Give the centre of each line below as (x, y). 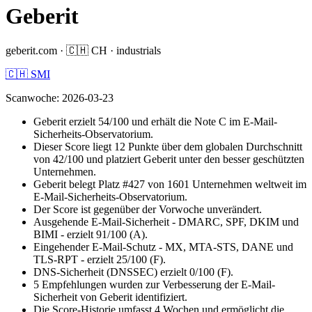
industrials (139, 50)
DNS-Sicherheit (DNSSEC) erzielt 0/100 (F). (133, 272)
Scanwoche (31, 97)
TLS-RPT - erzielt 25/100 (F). (100, 259)
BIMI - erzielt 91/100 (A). (91, 234)
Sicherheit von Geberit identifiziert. (110, 297)
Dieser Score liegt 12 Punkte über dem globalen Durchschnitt (168, 146)
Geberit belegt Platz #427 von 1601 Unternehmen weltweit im (170, 184)
